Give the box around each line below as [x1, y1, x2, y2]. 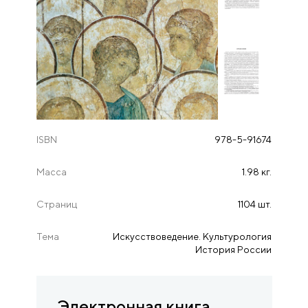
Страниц [36, 199, 77, 210]
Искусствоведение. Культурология [113, 231, 272, 243]
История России [195, 244, 272, 256]
